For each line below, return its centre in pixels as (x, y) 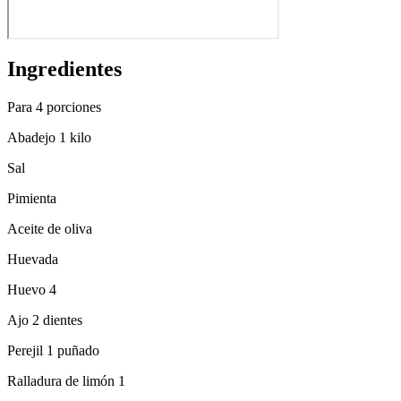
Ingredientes (64, 68)
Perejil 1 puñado (53, 350)
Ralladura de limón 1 (66, 380)
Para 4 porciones (54, 107)
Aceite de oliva (50, 228)
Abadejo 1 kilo (49, 137)
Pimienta (32, 198)
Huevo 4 (32, 289)
